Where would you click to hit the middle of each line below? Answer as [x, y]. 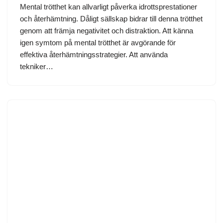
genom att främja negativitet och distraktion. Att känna [107, 30]
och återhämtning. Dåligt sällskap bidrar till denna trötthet [111, 18]
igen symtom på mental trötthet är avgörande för [98, 42]
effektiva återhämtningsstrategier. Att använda [94, 54]
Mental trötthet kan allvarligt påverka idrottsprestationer [109, 6]
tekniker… [38, 66]
